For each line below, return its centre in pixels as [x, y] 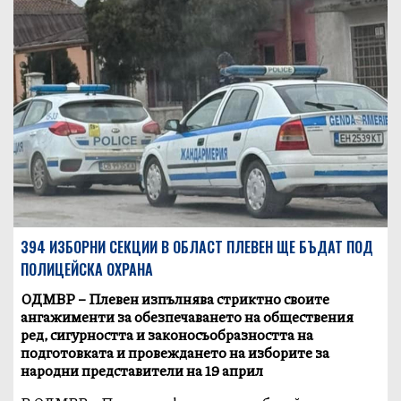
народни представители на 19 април [142, 370]
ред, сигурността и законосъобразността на [167, 334]
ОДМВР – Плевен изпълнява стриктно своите [175, 298]
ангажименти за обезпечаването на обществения [188, 316]
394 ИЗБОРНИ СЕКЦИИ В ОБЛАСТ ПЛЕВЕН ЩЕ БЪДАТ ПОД [197, 247]
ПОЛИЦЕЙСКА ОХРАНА [87, 269]
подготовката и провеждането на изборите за [175, 352]
